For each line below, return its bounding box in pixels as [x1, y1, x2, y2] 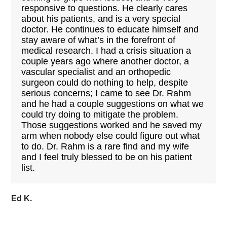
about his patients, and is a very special [21, 14, 181, 24]
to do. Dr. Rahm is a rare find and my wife [21, 141, 190, 152]
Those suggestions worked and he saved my [21, 120, 202, 130]
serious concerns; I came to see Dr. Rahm [21, 88, 192, 98]
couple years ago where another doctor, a [21, 56, 190, 66]
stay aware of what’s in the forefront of [21, 35, 176, 45]
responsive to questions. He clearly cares [21, 3, 188, 13]
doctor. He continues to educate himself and [21, 24, 199, 34]
